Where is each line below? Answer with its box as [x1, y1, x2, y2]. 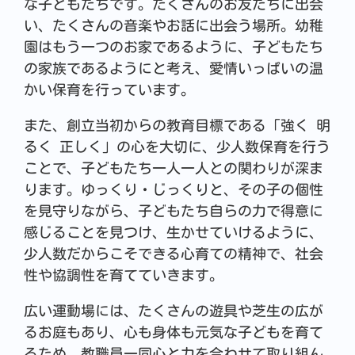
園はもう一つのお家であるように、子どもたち [23, 40, 323, 55]
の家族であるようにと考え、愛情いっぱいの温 [23, 61, 323, 76]
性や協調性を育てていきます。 [23, 268, 223, 283]
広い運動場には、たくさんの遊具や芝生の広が [23, 303, 323, 319]
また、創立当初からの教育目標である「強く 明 [23, 118, 330, 133]
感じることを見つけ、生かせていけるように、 [23, 225, 323, 240]
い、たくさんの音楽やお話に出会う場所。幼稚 [23, 18, 323, 33]
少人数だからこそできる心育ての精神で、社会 [23, 246, 323, 261]
